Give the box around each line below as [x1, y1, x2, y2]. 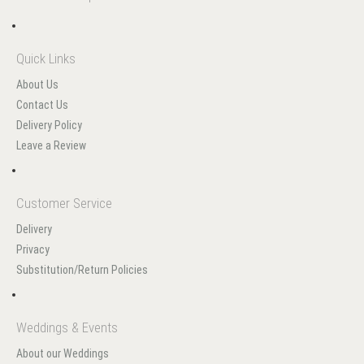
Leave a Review [16, 139, 86, 152]
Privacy [16, 243, 50, 256]
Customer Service [16, 195, 112, 211]
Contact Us [16, 98, 68, 111]
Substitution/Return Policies [16, 263, 148, 276]
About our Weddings [16, 347, 109, 360]
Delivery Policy [16, 119, 82, 132]
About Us [16, 78, 58, 91]
